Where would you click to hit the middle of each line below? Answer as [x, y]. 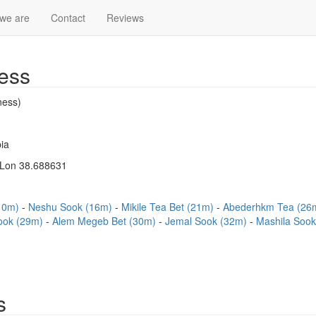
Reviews [125, 18]
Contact [68, 18]
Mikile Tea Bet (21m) [169, 207]
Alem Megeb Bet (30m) [105, 221]
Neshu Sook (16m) [72, 207]
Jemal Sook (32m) [207, 221]
